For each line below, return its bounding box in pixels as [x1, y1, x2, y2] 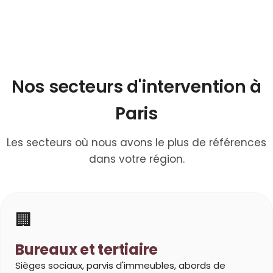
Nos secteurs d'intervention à [12, 75, 261, 99]
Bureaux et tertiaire [15, 239, 158, 260]
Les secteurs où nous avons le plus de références [7, 135, 266, 151]
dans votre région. [88, 152, 185, 167]
